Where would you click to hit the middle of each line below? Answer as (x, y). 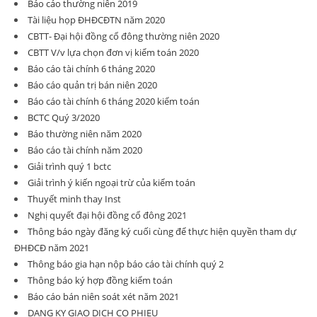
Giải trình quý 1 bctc (69, 166)
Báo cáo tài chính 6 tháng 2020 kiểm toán (114, 101)
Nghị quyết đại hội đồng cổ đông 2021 (107, 215)
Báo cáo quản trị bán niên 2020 (92, 85)
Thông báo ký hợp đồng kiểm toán (100, 280)
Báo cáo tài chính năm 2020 (85, 150)
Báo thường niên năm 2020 (85, 134)
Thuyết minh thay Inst (74, 199)
